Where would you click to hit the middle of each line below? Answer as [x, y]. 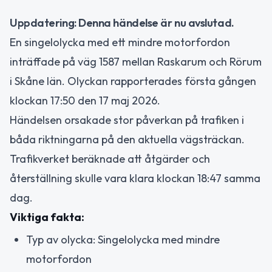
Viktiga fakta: [47, 217]
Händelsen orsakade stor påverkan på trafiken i [127, 120]
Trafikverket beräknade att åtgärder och [110, 159]
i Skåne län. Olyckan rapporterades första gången [133, 81]
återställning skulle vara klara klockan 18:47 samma [135, 178]
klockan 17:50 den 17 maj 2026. [85, 100]
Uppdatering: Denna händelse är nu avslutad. [122, 23]
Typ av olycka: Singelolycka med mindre [123, 239]
